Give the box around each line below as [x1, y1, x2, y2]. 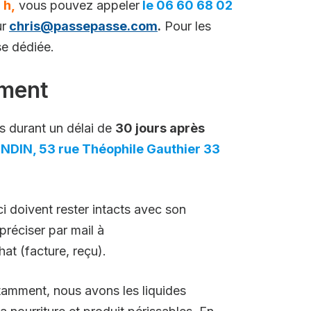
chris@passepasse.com [9, 19, 158, 34]
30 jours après [115, 121, 205, 136]
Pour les [161, 19, 211, 34]
